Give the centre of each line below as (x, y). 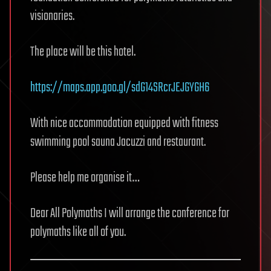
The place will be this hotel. (83, 52)
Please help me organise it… (85, 178)
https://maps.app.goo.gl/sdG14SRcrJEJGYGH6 (120, 88)
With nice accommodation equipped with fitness (124, 123)
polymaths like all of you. (78, 232)
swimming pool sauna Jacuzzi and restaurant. (118, 142)
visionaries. (52, 16)
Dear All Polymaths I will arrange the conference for (130, 214)
